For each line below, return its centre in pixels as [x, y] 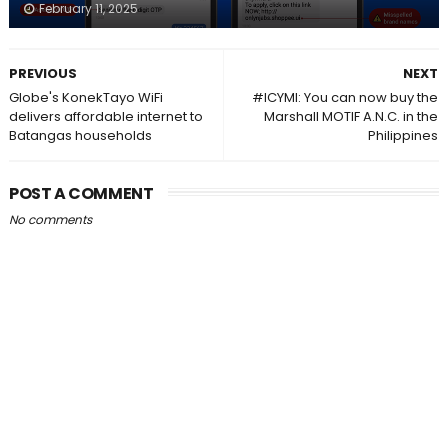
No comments [50, 220]
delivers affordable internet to [105, 117]
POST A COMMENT [81, 194]
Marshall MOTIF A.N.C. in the [351, 117]
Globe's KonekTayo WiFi [85, 98]
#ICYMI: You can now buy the [345, 98]
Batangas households [80, 136]
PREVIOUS [42, 74]
